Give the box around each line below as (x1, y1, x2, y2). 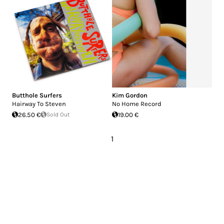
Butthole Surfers (12, 91, 62, 99)
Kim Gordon (112, 91, 147, 99)
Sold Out (46, 110, 70, 118)
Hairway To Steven (12, 99, 66, 107)
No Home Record (112, 99, 161, 107)
